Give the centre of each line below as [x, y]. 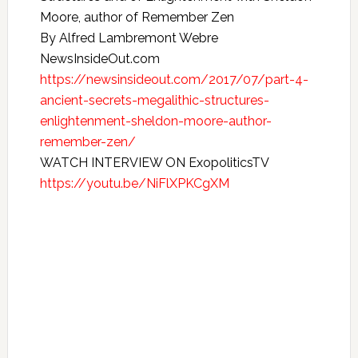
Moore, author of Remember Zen [137, 17]
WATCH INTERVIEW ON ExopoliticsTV [154, 163]
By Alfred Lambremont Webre [129, 38]
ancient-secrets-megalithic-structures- [154, 100]
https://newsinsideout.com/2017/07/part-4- [174, 80]
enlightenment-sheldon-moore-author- [155, 121]
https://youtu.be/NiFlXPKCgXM [134, 183]
